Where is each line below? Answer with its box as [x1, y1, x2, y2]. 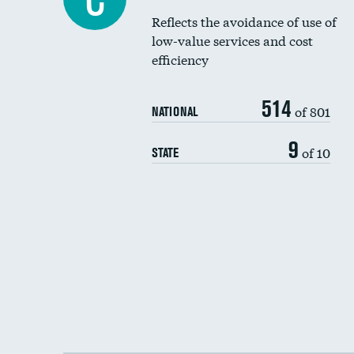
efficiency [152, 50, 209, 68]
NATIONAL [152, 104, 198, 119]
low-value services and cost [152, 31, 313, 49]
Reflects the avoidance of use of [152, 12, 337, 30]
